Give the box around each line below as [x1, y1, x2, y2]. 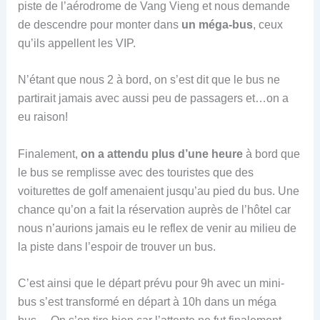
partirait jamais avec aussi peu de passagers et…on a [17, 92, 289, 105]
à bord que [242, 147, 300, 160]
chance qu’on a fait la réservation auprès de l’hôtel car [17, 203, 291, 216]
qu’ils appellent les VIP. [17, 36, 136, 49]
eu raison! [17, 111, 68, 124]
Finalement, [17, 147, 81, 160]
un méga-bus [181, 18, 253, 31]
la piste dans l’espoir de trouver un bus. [17, 240, 216, 253]
